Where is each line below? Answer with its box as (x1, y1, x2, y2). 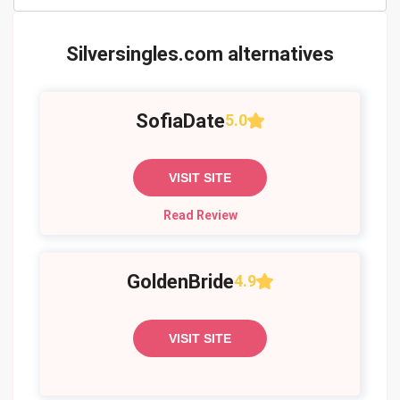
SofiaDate (136, 109, 225, 132)
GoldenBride (127, 270, 234, 293)
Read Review (162, 207, 237, 222)
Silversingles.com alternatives (66, 42, 334, 65)
